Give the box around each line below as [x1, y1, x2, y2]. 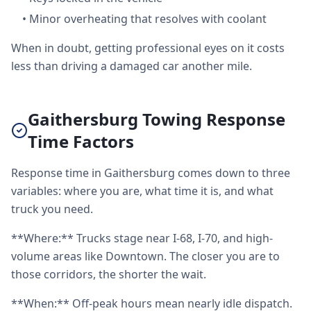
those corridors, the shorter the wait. [11, 267, 206, 282]
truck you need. [11, 201, 93, 217]
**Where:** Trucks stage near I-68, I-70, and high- [11, 230, 273, 246]
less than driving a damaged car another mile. [11, 58, 252, 74]
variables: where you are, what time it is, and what [11, 183, 274, 199]
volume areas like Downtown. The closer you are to [11, 249, 280, 264]
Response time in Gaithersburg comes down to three [11, 165, 290, 180]
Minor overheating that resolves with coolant [29, 11, 267, 26]
